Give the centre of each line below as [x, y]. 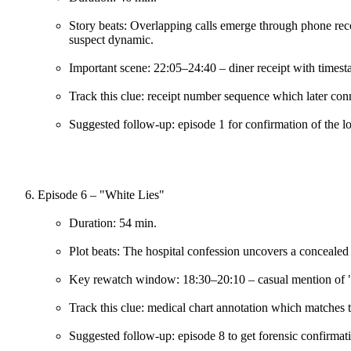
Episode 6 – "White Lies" [101, 194]
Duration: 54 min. [113, 223]
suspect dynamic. [111, 39]
